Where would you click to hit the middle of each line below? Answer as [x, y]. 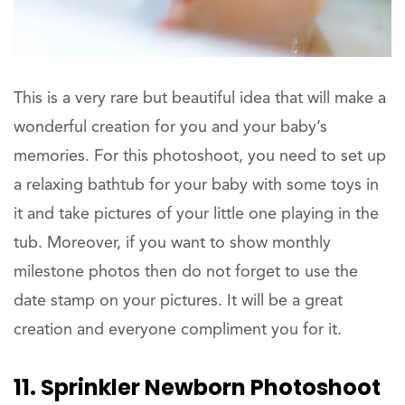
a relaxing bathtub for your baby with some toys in [196, 185]
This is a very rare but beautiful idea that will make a [200, 98]
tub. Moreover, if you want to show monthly [172, 243]
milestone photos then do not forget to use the [186, 272]
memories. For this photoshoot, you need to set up [200, 156]
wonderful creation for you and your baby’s [170, 127]
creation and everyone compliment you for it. [178, 330]
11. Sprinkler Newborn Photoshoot [197, 387]
